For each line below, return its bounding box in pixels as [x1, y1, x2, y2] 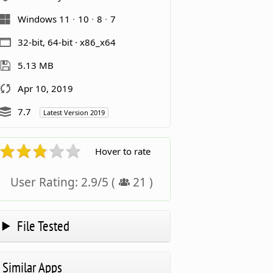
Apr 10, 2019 [17, 82, 73, 94]
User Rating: [10, 174, 81, 190]
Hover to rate [94, 144, 151, 157]
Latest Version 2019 [43, 107, 105, 117]
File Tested [17, 216, 70, 235]
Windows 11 [17, 12, 73, 25]
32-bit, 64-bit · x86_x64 [17, 35, 116, 48]
